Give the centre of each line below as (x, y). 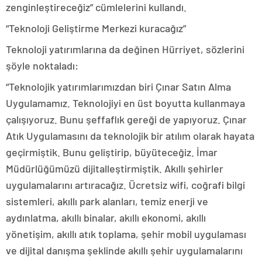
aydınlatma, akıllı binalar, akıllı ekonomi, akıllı (106, 218)
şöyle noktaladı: (42, 66)
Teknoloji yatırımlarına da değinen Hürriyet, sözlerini (125, 49)
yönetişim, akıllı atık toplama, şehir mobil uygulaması (126, 234)
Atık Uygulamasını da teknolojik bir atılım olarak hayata (130, 136)
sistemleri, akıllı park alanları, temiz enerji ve (107, 201)
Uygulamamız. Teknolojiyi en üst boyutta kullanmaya (125, 103)
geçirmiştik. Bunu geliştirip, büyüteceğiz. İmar (112, 152)
